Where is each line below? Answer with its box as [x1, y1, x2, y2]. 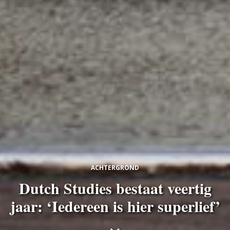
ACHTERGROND [91, 163, 139, 172]
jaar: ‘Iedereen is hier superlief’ [10, 195, 220, 217]
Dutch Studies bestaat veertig [18, 177, 212, 199]
